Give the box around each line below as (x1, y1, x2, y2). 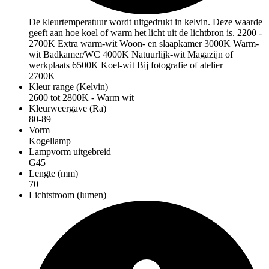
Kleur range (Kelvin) (29, 82, 108, 92)
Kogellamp (29, 136, 71, 147)
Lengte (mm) (29, 168, 78, 179)
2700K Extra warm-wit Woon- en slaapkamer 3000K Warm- (29, 38, 259, 49)
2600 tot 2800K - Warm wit (29, 92, 134, 103)
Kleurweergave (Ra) (29, 103, 106, 114)
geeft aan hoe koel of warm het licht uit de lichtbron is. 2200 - (29, 28, 262, 38)
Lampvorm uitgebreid (29, 147, 111, 157)
